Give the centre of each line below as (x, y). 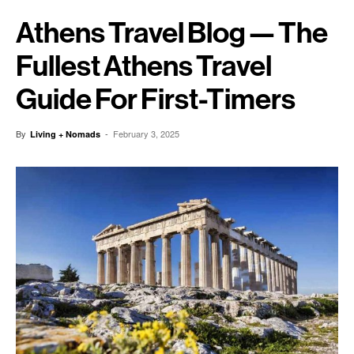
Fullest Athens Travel (144, 66)
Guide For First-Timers (156, 99)
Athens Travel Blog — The (172, 33)
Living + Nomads (65, 134)
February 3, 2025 (146, 134)
